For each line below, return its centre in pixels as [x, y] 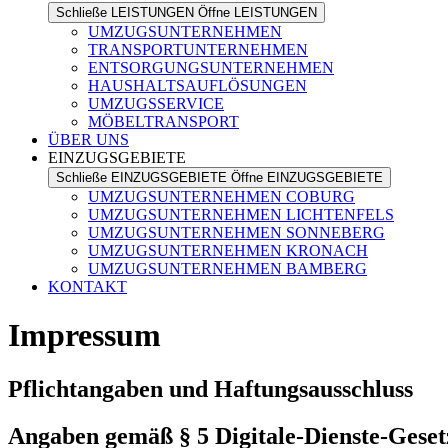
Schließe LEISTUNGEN [125, 12]
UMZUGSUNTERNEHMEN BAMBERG [227, 268]
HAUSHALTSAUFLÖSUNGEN [197, 85]
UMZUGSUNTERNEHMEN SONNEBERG [236, 232]
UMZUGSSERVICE [156, 103]
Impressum [84, 335]
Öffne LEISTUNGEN [257, 12]
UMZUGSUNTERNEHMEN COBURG [221, 196]
